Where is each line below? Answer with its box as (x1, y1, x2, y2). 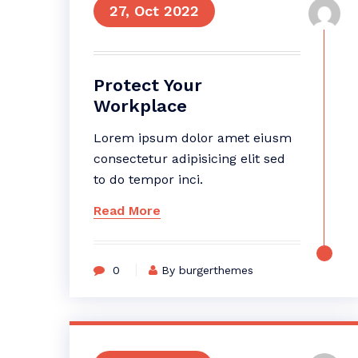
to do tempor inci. (93, 172, 203, 187)
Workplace (93, 96, 187, 116)
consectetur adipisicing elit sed (93, 151, 285, 166)
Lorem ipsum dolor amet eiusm (93, 130, 292, 145)
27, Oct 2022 (109, 2, 199, 19)
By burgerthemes (161, 264, 253, 276)
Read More (93, 203, 161, 218)
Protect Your (93, 75, 202, 95)
